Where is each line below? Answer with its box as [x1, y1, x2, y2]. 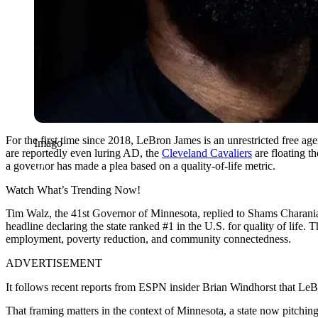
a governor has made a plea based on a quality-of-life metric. [6, 159, 275, 172]
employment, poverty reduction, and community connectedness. [6, 232, 291, 245]
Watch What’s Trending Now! [6, 183, 141, 196]
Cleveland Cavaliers [162, 146, 252, 159]
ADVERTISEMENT [6, 256, 102, 269]
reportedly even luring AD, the [22, 146, 162, 159]
